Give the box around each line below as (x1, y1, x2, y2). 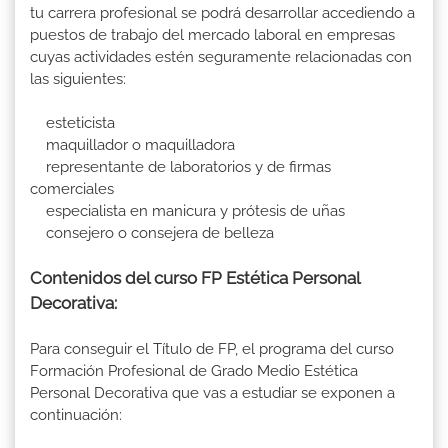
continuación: (30, 406, 122, 425)
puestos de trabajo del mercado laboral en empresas (30, 26, 395, 45)
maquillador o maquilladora (30, 136, 235, 155)
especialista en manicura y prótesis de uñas (30, 202, 345, 221)
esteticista (30, 114, 115, 133)
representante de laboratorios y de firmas (30, 158, 331, 177)
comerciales (30, 180, 114, 199)
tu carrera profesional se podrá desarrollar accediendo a (30, 4, 415, 23)
